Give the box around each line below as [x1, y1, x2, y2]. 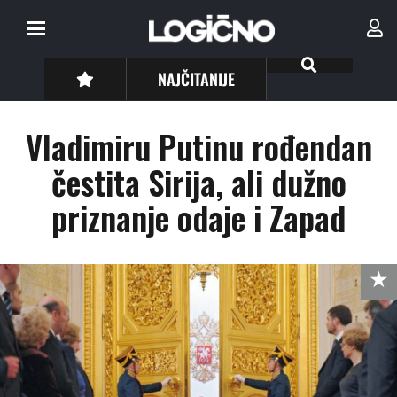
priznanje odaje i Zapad [51, 193, 346, 242]
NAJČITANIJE [158, 66, 236, 90]
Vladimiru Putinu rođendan [25, 122, 372, 171]
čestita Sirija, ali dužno [51, 158, 346, 206]
